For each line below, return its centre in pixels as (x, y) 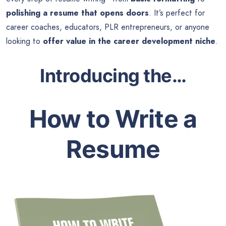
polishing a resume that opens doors (77, 13)
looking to (24, 41)
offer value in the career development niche (129, 41)
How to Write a (113, 119)
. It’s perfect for (177, 13)
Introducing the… (113, 76)
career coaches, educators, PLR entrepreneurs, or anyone (108, 27)
